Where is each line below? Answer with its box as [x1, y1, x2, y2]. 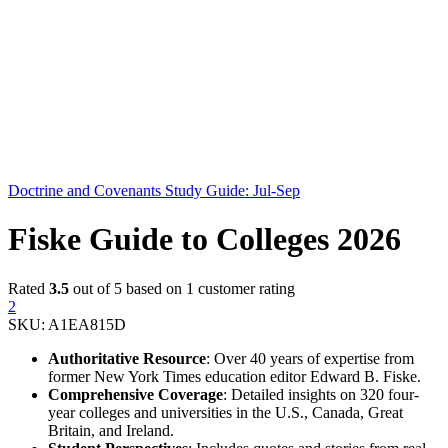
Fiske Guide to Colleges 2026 [8, 221, 401, 258]
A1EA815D [48, 315, 126, 333]
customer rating [194, 279, 295, 297]
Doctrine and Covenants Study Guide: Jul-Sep [8, 181, 300, 199]
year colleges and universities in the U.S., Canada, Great [48, 403, 403, 421]
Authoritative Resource [48, 349, 206, 367]
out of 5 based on [69, 279, 186, 297]
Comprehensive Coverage [48, 385, 223, 403]
